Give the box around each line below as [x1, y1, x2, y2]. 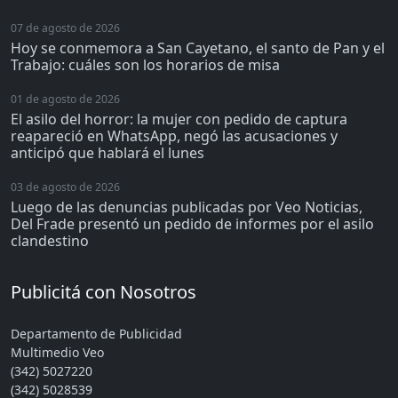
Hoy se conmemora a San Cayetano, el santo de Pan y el [11, 37, 385, 58]
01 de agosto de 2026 [11, 91, 120, 107]
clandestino [11, 230, 89, 251]
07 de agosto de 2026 [11, 20, 120, 36]
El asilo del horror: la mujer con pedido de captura [11, 108, 347, 129]
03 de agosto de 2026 [11, 179, 120, 195]
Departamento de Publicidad [11, 324, 182, 342]
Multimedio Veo [11, 343, 104, 361]
